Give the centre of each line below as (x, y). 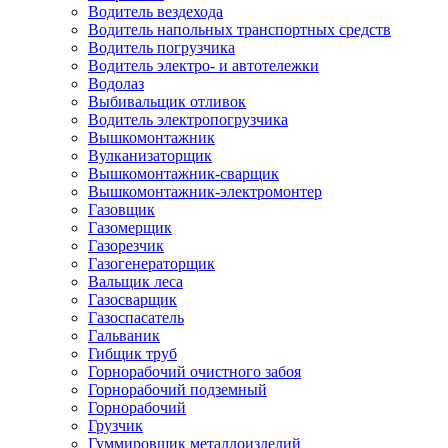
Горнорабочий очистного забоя (194, 371)
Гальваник (124, 335)
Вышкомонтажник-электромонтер (205, 191)
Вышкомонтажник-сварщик (183, 173)
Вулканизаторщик (150, 155)
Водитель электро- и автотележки (203, 65)
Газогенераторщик (151, 263)
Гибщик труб (132, 353)
